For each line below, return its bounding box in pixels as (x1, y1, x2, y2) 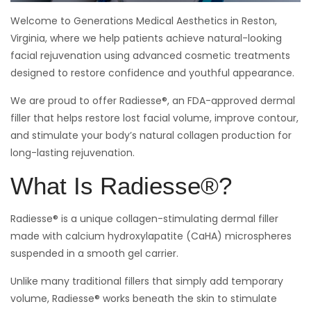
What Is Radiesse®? (10, 171, 232, 199)
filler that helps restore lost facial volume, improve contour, (10, 110, 299, 125)
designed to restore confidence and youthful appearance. (10, 65, 294, 80)
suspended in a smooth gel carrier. (10, 246, 178, 260)
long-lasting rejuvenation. (10, 145, 135, 160)
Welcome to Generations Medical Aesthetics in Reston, (10, 13, 277, 28)
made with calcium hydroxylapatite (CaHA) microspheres (10, 228, 292, 243)
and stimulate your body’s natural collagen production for (10, 128, 292, 142)
